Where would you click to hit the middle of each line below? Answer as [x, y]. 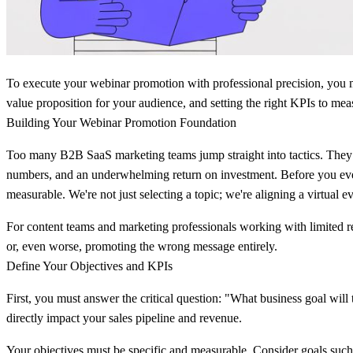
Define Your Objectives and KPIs [89, 266]
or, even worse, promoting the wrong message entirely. [142, 246]
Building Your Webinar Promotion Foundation [121, 122]
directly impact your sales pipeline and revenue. [124, 318]
